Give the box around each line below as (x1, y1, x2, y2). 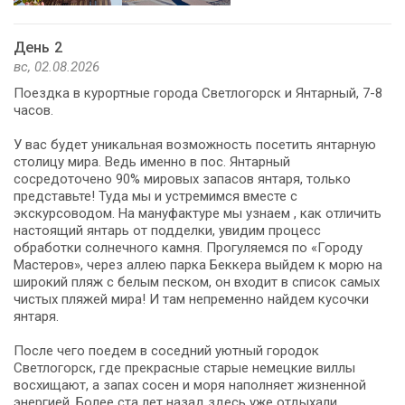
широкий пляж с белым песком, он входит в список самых (14, 273, 380, 290)
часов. (14, 101, 53, 118)
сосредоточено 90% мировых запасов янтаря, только (14, 170, 351, 187)
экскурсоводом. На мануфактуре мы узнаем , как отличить (14, 204, 381, 221)
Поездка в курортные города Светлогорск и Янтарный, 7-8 (14, 84, 382, 101)
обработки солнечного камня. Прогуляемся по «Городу (14, 239, 363, 256)
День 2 (14, 38, 62, 56)
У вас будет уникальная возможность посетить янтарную (14, 136, 376, 153)
